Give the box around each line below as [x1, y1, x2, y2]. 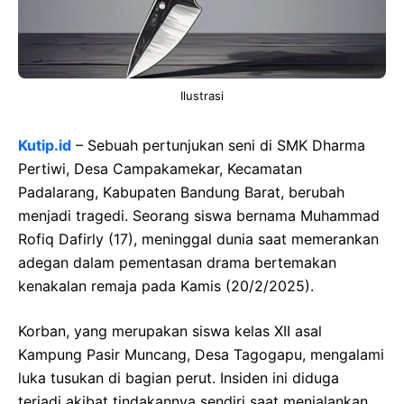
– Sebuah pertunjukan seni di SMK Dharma [71, 135, 365, 154]
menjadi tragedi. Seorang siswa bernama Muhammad [18, 206, 380, 225]
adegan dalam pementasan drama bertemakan [18, 252, 336, 271]
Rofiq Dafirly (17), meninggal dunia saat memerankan [18, 229, 379, 248]
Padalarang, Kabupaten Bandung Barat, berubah [18, 182, 344, 201]
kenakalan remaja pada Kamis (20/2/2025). [18, 276, 314, 295]
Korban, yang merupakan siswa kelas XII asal [18, 321, 322, 340]
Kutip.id [18, 135, 71, 154]
